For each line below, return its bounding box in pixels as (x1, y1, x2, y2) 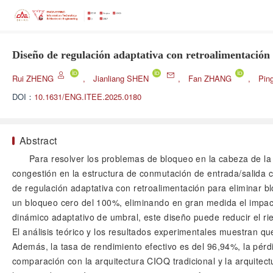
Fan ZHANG (188, 73, 234, 84)
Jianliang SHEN (93, 73, 151, 84)
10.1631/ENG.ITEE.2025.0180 (34, 91, 141, 102)
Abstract (19, 133, 57, 147)
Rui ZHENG (12, 73, 56, 84)
